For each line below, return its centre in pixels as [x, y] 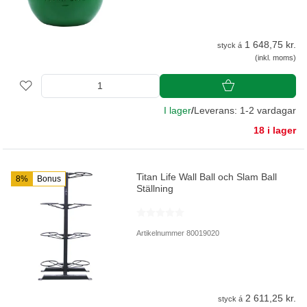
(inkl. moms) [275, 57]
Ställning [155, 188]
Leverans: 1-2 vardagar [245, 110]
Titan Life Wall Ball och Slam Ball [207, 176]
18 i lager [275, 130]
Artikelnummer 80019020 [178, 233]
